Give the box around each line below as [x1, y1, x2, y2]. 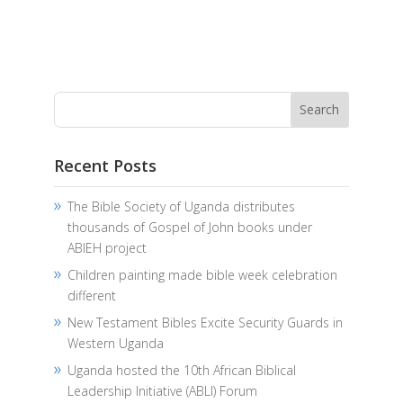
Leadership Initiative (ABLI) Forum [67, 381, 257, 399]
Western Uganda [67, 334, 164, 352]
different [67, 286, 116, 304]
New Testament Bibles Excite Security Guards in [67, 313, 343, 331]
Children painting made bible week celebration [67, 265, 337, 283]
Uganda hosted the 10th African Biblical [67, 361, 296, 379]
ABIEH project [67, 238, 147, 256]
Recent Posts [53, 154, 157, 176]
